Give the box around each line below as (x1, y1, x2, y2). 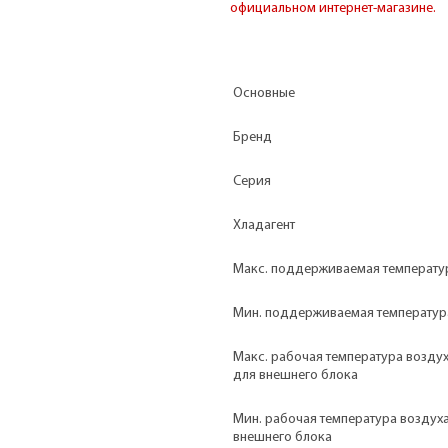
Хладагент (233, 217, 295, 233)
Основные (233, 85, 295, 101)
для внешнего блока (233, 367, 358, 383)
